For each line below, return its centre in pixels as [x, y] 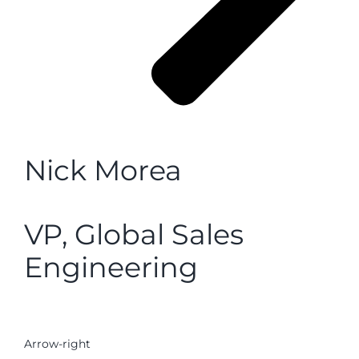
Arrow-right [57, 344]
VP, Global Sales [134, 234]
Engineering [111, 267]
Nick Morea [103, 171]
